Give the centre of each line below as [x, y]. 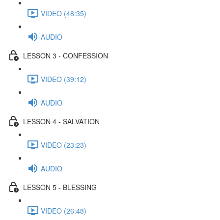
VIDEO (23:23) [64, 145]
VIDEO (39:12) [64, 79]
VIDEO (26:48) [64, 210]
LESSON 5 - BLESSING [60, 187]
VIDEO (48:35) [64, 13]
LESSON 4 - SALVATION [61, 121]
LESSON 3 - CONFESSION [66, 55]
